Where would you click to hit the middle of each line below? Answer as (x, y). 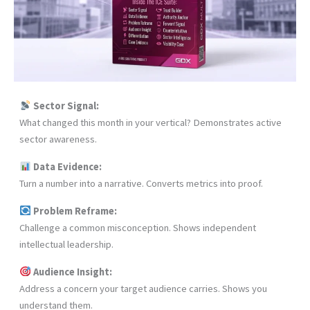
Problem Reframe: (74, 211)
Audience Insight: (71, 272)
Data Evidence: (66, 166)
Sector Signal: (65, 106)
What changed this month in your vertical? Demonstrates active (151, 122)
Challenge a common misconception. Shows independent (138, 227)
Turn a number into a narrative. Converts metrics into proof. (141, 183)
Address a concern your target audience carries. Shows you (143, 288)
